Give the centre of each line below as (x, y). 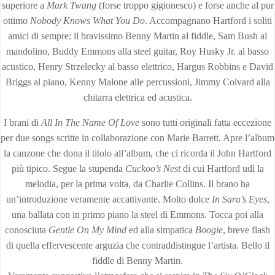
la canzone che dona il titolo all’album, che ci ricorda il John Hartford (137, 153)
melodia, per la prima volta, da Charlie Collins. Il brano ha (137, 184)
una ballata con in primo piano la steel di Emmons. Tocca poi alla (137, 215)
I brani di (22, 122)
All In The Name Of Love (90, 122)
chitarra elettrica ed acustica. (137, 97)
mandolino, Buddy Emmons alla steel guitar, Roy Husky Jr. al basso (137, 51)
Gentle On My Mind (87, 230)
